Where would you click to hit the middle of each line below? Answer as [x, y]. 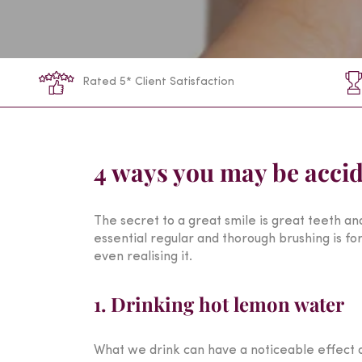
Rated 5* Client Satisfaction [158, 82]
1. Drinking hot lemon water [219, 304]
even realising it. [143, 257]
